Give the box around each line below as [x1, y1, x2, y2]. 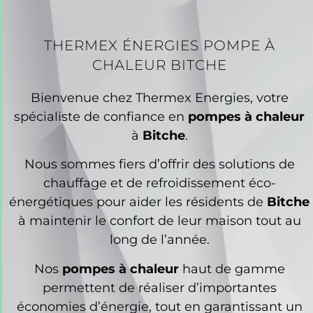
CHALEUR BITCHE [92, 56, 227, 73]
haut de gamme [178, 261, 285, 277]
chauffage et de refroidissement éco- [43, 175, 276, 191]
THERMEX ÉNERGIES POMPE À [43, 36, 275, 54]
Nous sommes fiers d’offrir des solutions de [24, 156, 295, 173]
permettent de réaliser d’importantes [42, 279, 277, 296]
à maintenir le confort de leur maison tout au [17, 213, 301, 229]
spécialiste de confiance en [14, 108, 188, 124]
